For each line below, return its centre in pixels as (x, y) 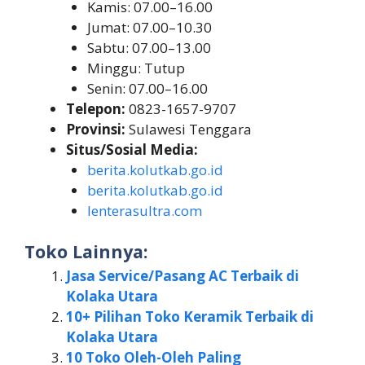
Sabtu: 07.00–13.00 (149, 47)
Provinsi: (96, 129)
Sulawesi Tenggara (189, 129)
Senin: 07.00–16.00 (147, 88)
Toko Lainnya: (86, 252)
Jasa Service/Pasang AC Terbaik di (182, 276)
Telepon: (96, 108)
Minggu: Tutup (136, 68)
